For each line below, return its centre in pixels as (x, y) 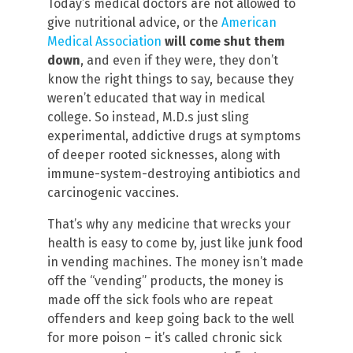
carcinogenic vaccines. (113, 192)
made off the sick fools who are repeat (160, 299)
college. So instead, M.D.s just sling (148, 117)
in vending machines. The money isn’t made (175, 262)
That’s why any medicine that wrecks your (169, 224)
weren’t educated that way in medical (156, 98)
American (249, 22)
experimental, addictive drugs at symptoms (174, 136)
